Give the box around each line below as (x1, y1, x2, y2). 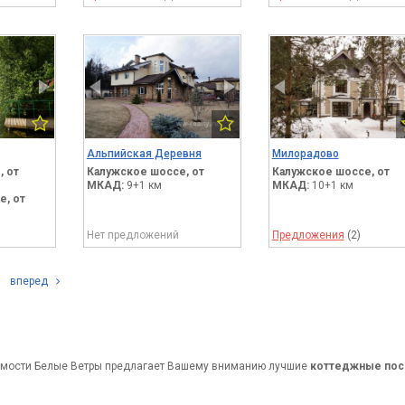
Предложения (271, 229, 344, 242)
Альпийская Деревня (86, 147, 202, 161)
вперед (10, 275, 52, 288)
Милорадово (271, 147, 339, 161)
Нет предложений (86, 229, 179, 242)
